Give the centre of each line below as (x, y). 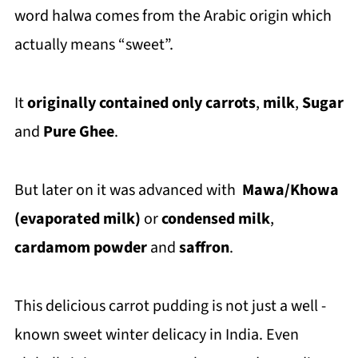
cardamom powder (80, 248)
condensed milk (215, 219)
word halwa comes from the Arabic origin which (173, 16)
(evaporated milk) (77, 219)
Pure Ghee (78, 132)
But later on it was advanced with (126, 190)
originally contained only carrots (139, 103)
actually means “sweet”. (93, 45)
